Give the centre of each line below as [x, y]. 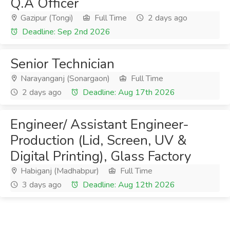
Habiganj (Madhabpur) [59, 171]
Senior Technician [62, 64]
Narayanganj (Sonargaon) [64, 79]
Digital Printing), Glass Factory [101, 156]
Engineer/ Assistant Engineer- [100, 124]
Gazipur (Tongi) [46, 18]
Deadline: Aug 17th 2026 [128, 92]
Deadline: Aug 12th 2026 [128, 185]
